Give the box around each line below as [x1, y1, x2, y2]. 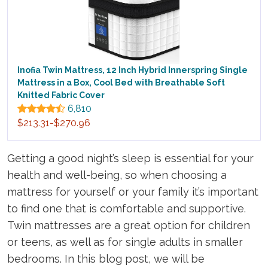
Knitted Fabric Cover [17, 90, 105, 100]
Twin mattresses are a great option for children [7, 219, 250, 232]
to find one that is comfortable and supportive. [7, 202, 246, 215]
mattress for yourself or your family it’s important [7, 185, 258, 199]
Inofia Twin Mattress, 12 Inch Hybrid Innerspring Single [17, 65, 248, 75]
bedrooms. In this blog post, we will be [7, 252, 205, 266]
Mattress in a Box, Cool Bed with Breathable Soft [17, 78, 225, 88]
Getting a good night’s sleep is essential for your [7, 152, 254, 165]
